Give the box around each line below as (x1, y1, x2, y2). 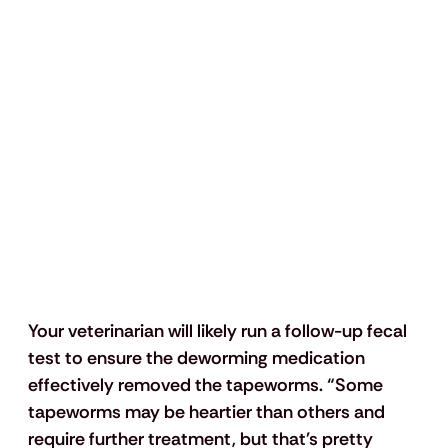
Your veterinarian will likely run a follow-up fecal (27, 318, 411, 343)
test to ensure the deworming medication (27, 345, 369, 370)
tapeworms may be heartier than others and (27, 399, 389, 424)
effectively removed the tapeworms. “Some (27, 372, 387, 397)
